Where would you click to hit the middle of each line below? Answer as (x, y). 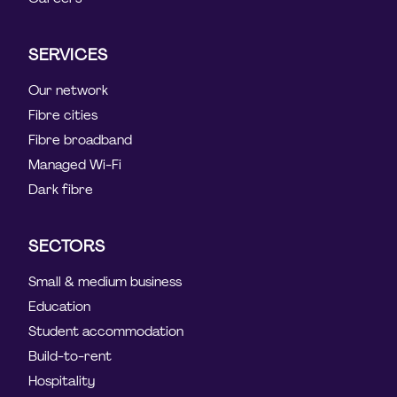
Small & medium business (105, 281)
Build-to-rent (70, 356)
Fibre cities (63, 115)
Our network (69, 90)
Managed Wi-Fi (75, 164)
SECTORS (67, 246)
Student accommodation (106, 331)
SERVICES (68, 54)
